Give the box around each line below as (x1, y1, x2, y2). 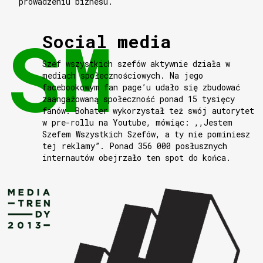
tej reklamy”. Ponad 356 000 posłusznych (42, 140, 228, 152)
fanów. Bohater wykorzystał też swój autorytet (42, 105, 255, 117)
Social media (42, 30, 172, 53)
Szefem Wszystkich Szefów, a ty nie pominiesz (42, 129, 251, 140)
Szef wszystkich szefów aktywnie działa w (42, 58, 231, 70)
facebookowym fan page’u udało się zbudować (42, 82, 241, 93)
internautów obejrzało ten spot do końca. (42, 152, 231, 164)
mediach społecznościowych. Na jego (42, 70, 204, 82)
